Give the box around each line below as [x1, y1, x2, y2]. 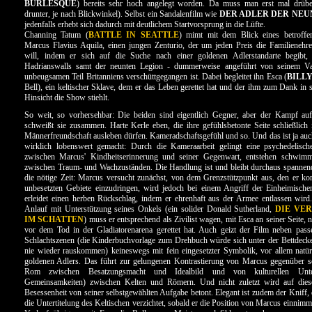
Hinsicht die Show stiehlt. [24, 93, 109, 102]
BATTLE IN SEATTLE [88, 30, 179, 40]
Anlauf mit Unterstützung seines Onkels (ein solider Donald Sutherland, [24, 204, 276, 214]
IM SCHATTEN [24, 214, 84, 224]
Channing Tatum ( [24, 30, 88, 40]
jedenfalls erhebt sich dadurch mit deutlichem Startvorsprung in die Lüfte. [24, 19, 265, 29]
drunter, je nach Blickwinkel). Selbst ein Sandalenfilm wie [24, 9, 219, 19]
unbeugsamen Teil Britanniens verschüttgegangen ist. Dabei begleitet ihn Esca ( [24, 72, 288, 81]
